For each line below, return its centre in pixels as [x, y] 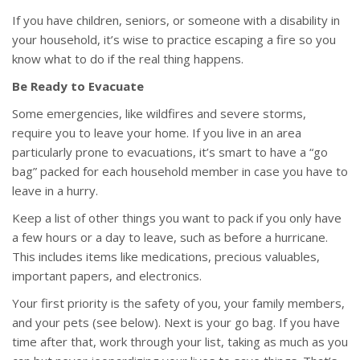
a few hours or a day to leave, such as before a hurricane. [170, 237]
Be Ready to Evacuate [78, 86]
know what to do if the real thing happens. [128, 59]
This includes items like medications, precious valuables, [166, 257]
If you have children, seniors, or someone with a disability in [176, 20]
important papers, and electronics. [107, 276]
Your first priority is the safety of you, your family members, [178, 303]
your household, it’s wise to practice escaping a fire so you [174, 40]
